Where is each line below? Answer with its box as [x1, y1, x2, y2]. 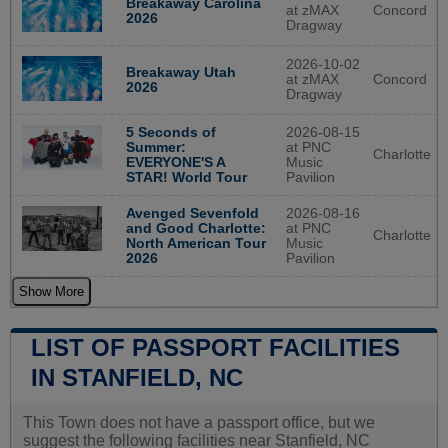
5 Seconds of [125, 124, 216, 140]
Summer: [125, 139, 186, 155]
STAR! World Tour [125, 169, 247, 185]
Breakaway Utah [125, 64, 236, 80]
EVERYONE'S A [125, 154, 225, 170]
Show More [19, 283, 84, 299]
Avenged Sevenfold [125, 205, 259, 221]
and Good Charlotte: [125, 220, 266, 236]
